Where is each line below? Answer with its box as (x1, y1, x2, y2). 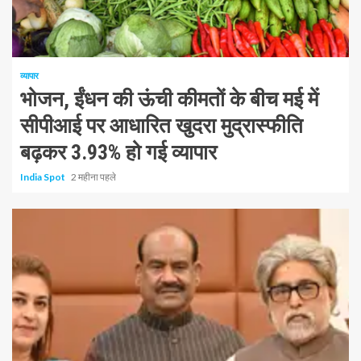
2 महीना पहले (71, 171, 116, 183)
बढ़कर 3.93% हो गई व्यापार (20, 140, 217, 164)
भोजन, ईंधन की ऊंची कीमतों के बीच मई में (20, 87, 318, 111)
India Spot (20, 171, 67, 183)
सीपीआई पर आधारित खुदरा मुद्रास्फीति (20, 114, 303, 138)
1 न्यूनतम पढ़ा (32, 28, 84, 39)
